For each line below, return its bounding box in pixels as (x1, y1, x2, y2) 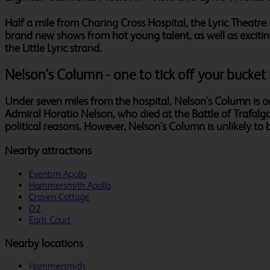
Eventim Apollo (29, 168, 87, 180)
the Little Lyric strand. (5, 41, 102, 54)
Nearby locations (5, 236, 83, 250)
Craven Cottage (29, 190, 89, 202)
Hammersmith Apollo (29, 179, 111, 191)
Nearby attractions (5, 144, 92, 157)
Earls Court (29, 213, 71, 225)
